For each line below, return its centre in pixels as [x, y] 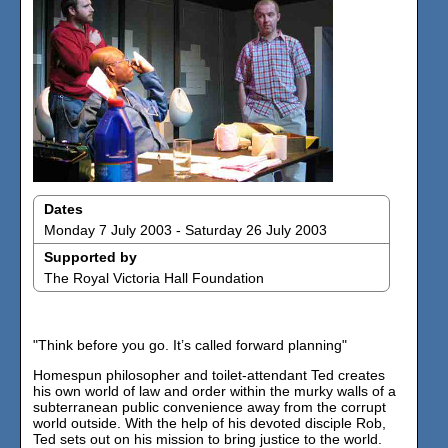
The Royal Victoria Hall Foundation [154, 278]
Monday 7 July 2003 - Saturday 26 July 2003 [185, 230]
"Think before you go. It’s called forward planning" [190, 345]
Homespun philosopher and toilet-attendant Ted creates [209, 375]
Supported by [90, 257]
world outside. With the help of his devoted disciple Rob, [209, 423]
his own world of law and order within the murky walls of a [214, 391]
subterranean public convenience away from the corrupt [209, 407]
